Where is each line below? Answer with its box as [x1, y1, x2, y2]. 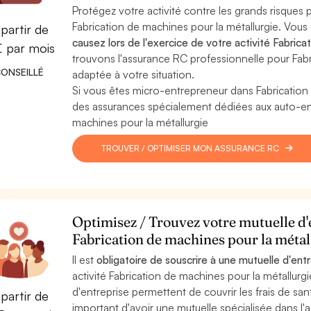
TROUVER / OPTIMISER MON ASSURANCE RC [100, 143, 281, 153]
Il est [72, 253, 96, 267]
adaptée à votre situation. [72, 67, 194, 81]
